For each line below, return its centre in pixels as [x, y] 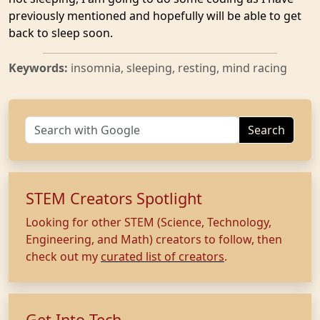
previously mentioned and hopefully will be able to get [155, 16]
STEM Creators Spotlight [114, 198]
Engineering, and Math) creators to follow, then [154, 239]
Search [266, 130]
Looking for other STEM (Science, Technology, [149, 222]
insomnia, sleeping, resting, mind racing [179, 68]
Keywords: [40, 68]
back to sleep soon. [61, 33]
